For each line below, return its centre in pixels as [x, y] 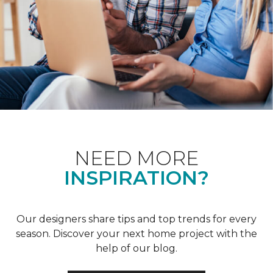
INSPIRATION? [136, 177]
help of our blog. [136, 248]
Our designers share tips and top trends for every [136, 219]
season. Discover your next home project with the [136, 233]
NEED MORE [136, 158]
